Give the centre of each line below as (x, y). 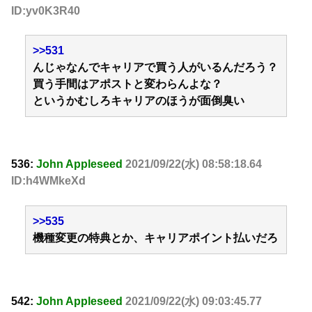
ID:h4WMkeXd (48, 181)
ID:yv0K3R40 (46, 10)
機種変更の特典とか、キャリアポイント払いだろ (155, 237)
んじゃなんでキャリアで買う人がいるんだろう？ (155, 68)
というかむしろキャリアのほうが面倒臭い (139, 101)
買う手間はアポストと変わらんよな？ (127, 84)
